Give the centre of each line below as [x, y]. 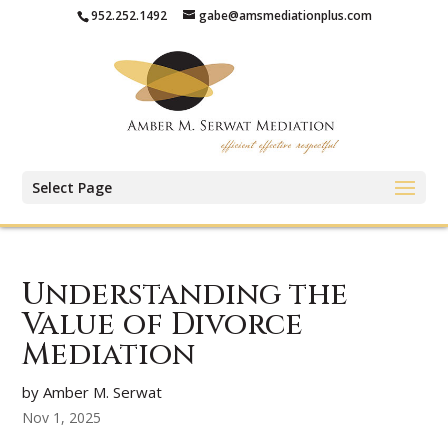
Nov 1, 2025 [62, 417]
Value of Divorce [163, 325]
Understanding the [185, 295]
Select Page [72, 187]
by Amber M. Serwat [92, 392]
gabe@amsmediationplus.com [285, 15]
